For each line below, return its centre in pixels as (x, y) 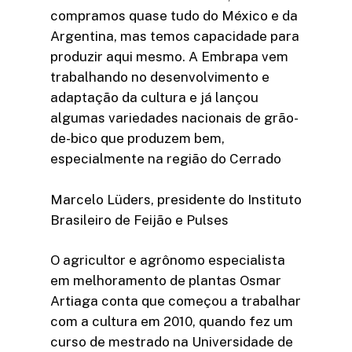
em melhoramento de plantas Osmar (166, 281)
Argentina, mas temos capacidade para (175, 37)
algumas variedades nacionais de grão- (174, 118)
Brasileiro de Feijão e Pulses (139, 220)
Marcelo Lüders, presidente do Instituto (176, 199)
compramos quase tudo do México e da (174, 16)
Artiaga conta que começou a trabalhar (176, 301)
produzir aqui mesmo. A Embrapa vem (169, 57)
